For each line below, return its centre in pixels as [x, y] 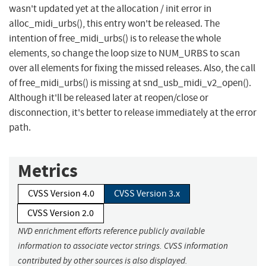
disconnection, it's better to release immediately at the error [133, 113]
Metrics [48, 171]
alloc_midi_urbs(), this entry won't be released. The [114, 24]
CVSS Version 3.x [147, 194]
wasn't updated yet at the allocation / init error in [110, 9]
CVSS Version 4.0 [61, 194]
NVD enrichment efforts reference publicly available [111, 231]
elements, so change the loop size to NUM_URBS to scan [124, 53]
